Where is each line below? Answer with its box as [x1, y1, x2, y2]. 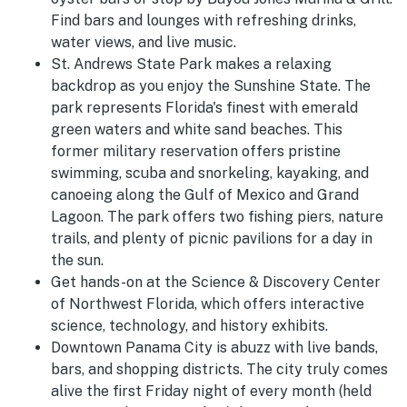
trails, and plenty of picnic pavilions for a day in [51, 230, 372, 248]
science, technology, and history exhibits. [51, 317, 332, 335]
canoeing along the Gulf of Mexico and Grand [51, 186, 359, 204]
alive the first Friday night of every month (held [51, 382, 372, 401]
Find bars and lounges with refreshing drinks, [51, 12, 356, 30]
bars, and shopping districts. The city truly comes [51, 361, 388, 379]
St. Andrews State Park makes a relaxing [51, 55, 332, 74]
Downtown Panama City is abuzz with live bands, [51, 339, 378, 357]
